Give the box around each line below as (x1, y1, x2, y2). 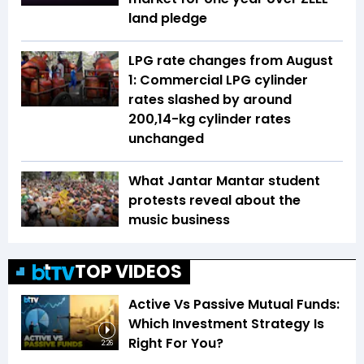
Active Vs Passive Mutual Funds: (128, 295, 340, 314)
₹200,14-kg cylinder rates (128, 110, 291, 129)
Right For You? (128, 334, 223, 353)
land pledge (128, 9, 207, 28)
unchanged (128, 129, 204, 149)
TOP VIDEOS (75, 259, 182, 285)
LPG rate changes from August (128, 51, 333, 71)
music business (128, 210, 230, 230)
